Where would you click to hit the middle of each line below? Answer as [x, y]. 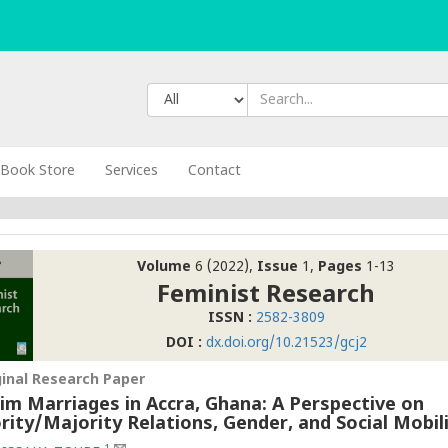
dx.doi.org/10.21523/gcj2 [284, 343]
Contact [215, 171]
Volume [164, 267]
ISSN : [229, 318]
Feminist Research [266, 296]
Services [132, 171]
